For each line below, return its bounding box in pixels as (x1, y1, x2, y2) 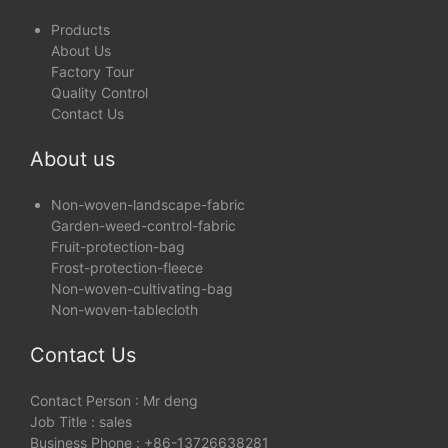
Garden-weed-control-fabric (51, 216, 236, 234)
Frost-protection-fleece (51, 258, 203, 276)
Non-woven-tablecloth (51, 300, 198, 318)
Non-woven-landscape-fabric (51, 195, 245, 213)
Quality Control (51, 83, 148, 101)
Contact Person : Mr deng (30, 391, 198, 409)
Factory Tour (51, 62, 134, 80)
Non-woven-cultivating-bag (51, 279, 233, 297)
